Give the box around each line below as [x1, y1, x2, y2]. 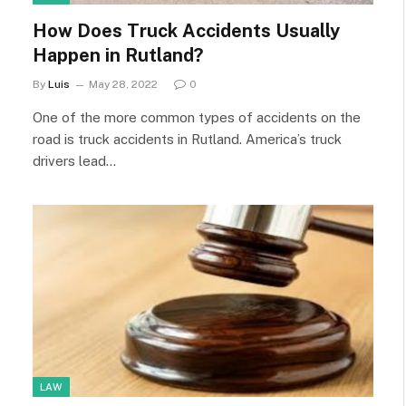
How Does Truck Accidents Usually [33, 20, 340, 42]
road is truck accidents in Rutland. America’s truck [33, 131, 342, 147]
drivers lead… [33, 153, 116, 169]
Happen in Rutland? [33, 44, 203, 66]
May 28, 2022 [89, 78, 158, 91]
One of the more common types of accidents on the [33, 110, 361, 125]
